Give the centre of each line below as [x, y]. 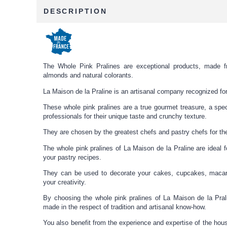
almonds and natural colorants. [88, 75]
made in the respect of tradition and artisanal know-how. [125, 207]
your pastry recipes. [72, 157]
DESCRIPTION [75, 11]
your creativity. [65, 182]
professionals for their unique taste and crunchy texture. [125, 116]
